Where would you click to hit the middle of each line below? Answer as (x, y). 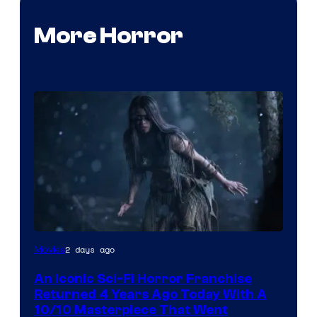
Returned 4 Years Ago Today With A (150, 294)
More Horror (109, 36)
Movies (50, 249)
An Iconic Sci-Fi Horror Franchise (143, 278)
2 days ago (90, 249)
